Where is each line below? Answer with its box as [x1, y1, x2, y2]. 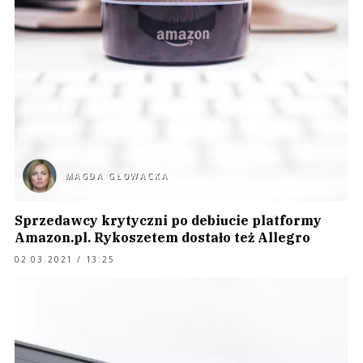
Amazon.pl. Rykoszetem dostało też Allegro [15, 229, 310, 246]
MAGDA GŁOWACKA [65, 170, 169, 181]
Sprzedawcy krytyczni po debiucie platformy [15, 212, 322, 228]
